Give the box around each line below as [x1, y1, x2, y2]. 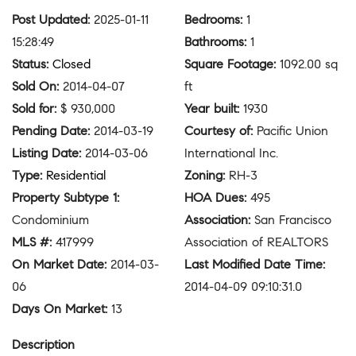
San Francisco [254, 212, 331, 228]
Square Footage [184, 56, 273, 72]
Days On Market [12, 301, 105, 317]
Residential [46, 168, 106, 184]
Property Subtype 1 [12, 190, 117, 206]
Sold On [12, 79, 56, 95]
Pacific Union [257, 123, 328, 139]
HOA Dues [184, 190, 244, 206]
